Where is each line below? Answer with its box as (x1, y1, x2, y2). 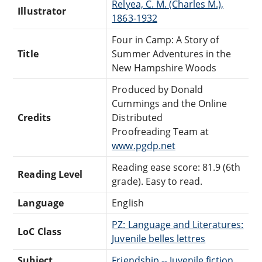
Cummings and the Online (112, 97, 227, 111)
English (112, 196, 144, 210)
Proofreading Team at (112, 125, 209, 139)
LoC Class (18, 225, 61, 239)
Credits (18, 111, 51, 125)
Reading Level (18, 168, 82, 181)
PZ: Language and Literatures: (112, 218, 244, 232)
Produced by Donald (112, 83, 204, 96)
